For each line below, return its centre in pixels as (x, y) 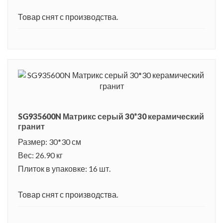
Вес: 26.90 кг (40, 155)
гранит (31, 126)
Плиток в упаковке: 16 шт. (64, 168)
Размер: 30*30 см (50, 141)
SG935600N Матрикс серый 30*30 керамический (111, 116)
